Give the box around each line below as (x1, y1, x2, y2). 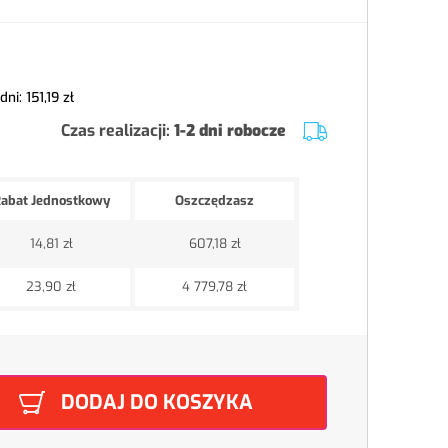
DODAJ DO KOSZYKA (61, 388, 254, 416)
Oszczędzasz (175, 192, 254, 209)
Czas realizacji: (61, 120, 171, 142)
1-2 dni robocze (174, 120, 287, 142)
